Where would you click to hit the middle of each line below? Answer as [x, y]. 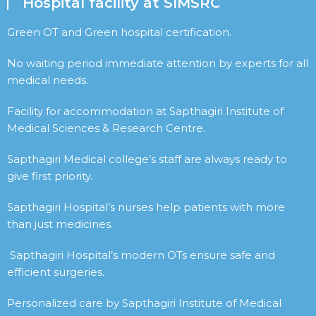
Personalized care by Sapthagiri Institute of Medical [144, 303]
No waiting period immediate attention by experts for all [158, 63]
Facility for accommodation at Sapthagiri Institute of [145, 111]
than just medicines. [60, 224]
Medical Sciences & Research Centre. [106, 128]
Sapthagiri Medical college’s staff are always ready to [147, 159]
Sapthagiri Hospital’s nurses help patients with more [146, 207]
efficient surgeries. [56, 272]
